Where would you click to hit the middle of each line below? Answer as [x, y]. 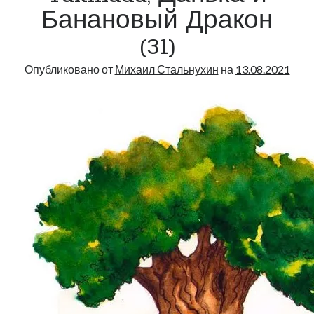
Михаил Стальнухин [166, 69]
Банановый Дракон [157, 22]
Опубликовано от [69, 69]
